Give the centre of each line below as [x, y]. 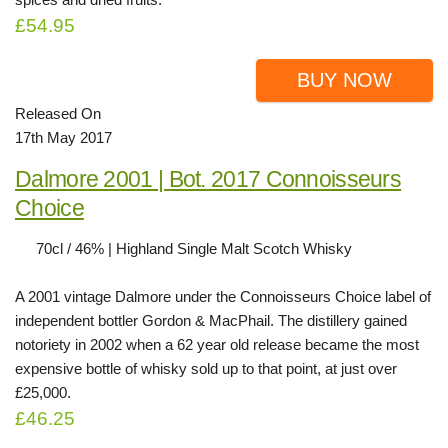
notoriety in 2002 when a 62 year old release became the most [217, 344]
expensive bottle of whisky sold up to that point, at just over [206, 368]
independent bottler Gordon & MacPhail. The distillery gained [211, 320]
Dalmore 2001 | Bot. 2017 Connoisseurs [208, 179]
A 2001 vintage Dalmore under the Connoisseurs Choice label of [223, 296]
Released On [58, 113]
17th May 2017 [63, 137]
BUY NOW [344, 80]
